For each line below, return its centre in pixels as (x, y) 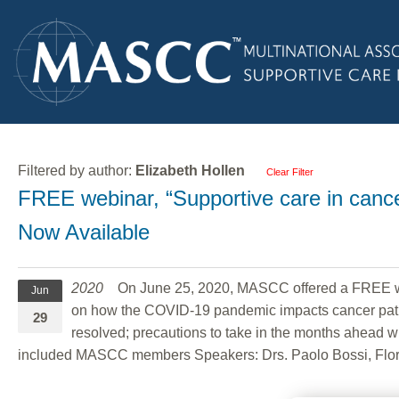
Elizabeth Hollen (190, 170)
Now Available (84, 232)
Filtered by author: (77, 170)
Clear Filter (290, 171)
